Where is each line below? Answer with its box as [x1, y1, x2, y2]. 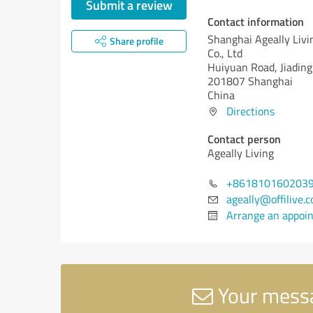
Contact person [208, 131, 281, 147]
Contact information [208, 13, 304, 29]
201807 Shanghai [208, 73, 293, 89]
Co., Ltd [208, 45, 242, 61]
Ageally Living [208, 145, 274, 161]
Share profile [109, 34, 163, 48]
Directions [226, 103, 275, 119]
